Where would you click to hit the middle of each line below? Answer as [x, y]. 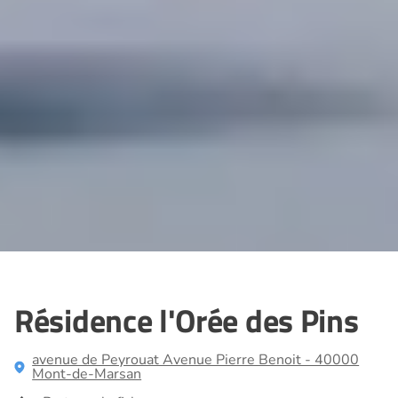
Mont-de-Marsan [87, 374]
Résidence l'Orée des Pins [187, 320]
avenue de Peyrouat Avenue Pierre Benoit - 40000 [196, 359]
